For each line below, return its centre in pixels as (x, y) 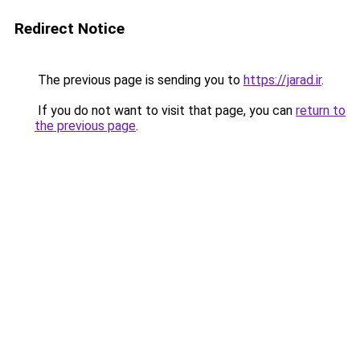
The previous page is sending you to (139, 80)
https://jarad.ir (282, 80)
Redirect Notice (70, 29)
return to (321, 110)
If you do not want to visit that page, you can (165, 110)
